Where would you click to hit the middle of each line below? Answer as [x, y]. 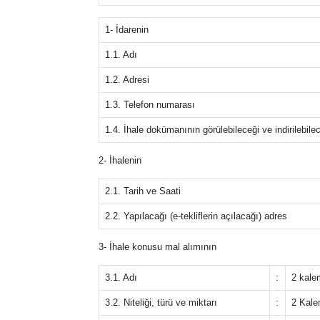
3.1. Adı [121, 277]
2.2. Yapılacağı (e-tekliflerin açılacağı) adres [196, 216]
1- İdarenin [127, 30]
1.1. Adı [121, 55]
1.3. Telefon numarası [150, 105]
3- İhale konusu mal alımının [157, 247]
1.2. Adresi [127, 80]
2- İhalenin [120, 160]
